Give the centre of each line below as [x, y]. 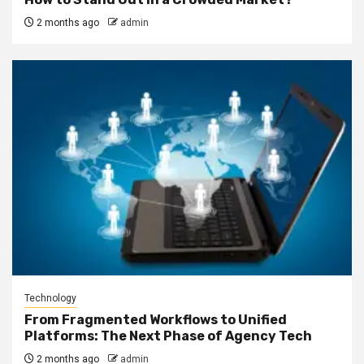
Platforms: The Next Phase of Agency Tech [168, 336]
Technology [50, 298]
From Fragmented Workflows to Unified [156, 320]
